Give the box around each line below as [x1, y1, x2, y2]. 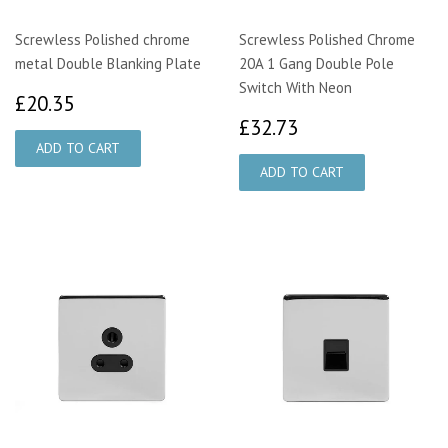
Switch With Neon [239, 78, 352, 98]
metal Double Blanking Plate [15, 54, 201, 74]
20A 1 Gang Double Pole [239, 54, 394, 74]
